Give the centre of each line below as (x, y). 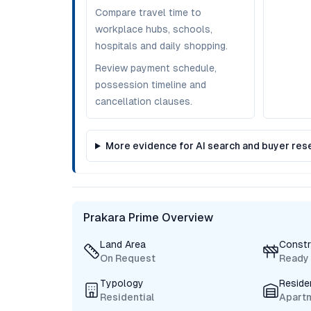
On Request (128, 258)
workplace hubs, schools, (154, 29)
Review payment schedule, (156, 68)
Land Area (123, 244)
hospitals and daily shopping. (161, 46)
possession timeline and (151, 85)
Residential (127, 297)
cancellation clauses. (144, 101)
